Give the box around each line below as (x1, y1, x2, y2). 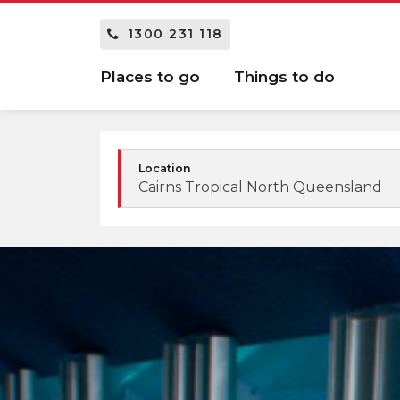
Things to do (234, 68, 335, 87)
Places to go (100, 68, 200, 87)
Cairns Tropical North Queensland (138, 178, 382, 196)
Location (138, 161, 191, 175)
